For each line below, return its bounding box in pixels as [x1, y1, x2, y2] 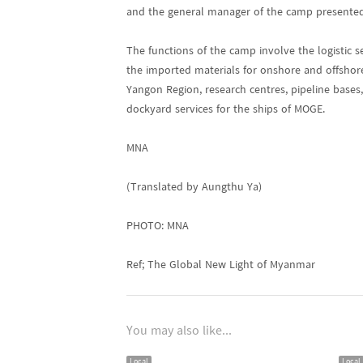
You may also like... [126, 321, 232, 342]
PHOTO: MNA [126, 217, 189, 236]
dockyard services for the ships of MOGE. [126, 100, 325, 119]
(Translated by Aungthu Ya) [126, 178, 262, 197]
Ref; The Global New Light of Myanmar [126, 256, 315, 275]
